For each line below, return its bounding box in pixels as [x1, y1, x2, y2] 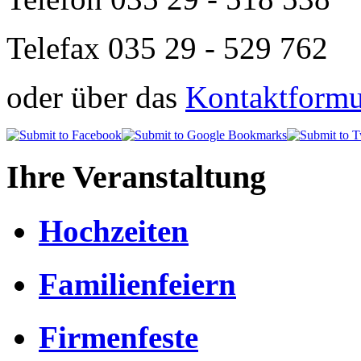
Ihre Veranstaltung [6, 158, 266, 195]
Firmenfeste [39, 320, 198, 355]
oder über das [6, 79, 185, 114]
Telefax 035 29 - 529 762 [6, 30, 328, 65]
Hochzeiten [39, 213, 189, 248]
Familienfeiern [39, 267, 236, 302]
